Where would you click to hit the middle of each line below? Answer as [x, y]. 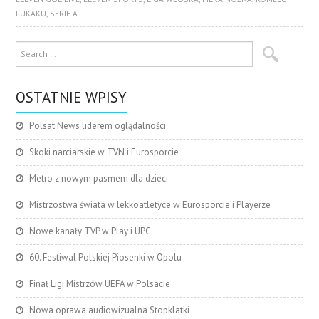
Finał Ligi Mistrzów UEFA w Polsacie [100, 284]
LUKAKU [31, 14]
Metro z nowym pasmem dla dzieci [99, 179]
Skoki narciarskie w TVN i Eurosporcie [104, 152]
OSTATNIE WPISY [72, 98]
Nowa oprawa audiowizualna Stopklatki [110, 310]
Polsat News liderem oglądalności [98, 126]
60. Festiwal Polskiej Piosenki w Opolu [106, 258]
